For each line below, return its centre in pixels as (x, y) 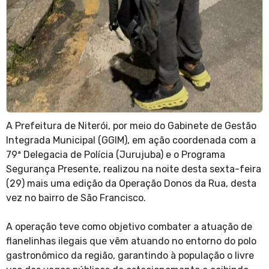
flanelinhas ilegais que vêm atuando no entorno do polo (131, 241)
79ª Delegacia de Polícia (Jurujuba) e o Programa (116, 155)
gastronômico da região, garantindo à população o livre (130, 256)
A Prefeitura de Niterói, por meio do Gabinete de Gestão (131, 126)
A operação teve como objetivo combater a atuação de (129, 227)
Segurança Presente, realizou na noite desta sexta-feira (134, 169)
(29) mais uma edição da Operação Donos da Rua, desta (131, 184)
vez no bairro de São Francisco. (76, 198)
